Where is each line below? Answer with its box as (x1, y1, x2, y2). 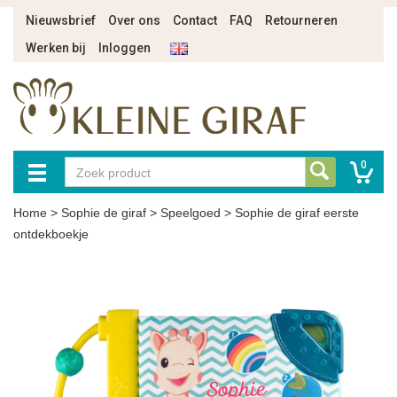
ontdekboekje (13, 227, 89, 241)
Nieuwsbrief (26, 13, 96, 27)
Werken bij (26, 41, 86, 55)
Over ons (108, 13, 160, 27)
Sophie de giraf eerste (235, 206, 359, 220)
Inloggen (98, 41, 151, 55)
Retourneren (265, 13, 338, 27)
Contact (173, 13, 217, 27)
